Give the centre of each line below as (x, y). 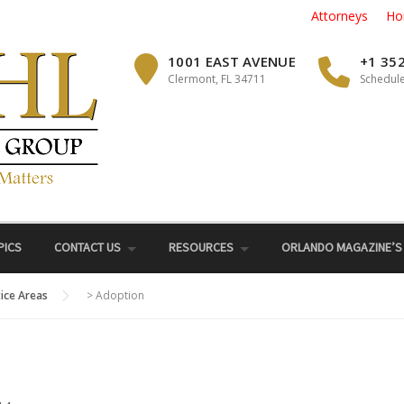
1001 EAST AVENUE (232, 61)
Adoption (120, 295)
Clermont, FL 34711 (217, 79)
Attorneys (340, 16)
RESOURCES (201, 247)
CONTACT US (87, 247)
